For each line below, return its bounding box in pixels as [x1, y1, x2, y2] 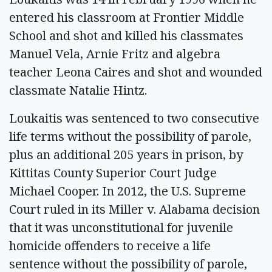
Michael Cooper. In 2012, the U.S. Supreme [9, 183, 246, 199]
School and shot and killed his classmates [9, 27, 243, 44]
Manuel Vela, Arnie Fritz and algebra [9, 46, 220, 62]
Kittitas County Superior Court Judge [9, 165, 217, 181]
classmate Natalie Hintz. [9, 82, 147, 98]
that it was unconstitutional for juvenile [9, 219, 233, 236]
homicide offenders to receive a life [9, 237, 211, 254]
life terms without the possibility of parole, [9, 128, 251, 144]
